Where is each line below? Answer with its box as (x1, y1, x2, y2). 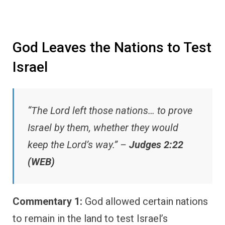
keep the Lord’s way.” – (28, 138, 129, 151)
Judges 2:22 (129, 138, 183, 151)
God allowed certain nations (82, 195, 208, 207)
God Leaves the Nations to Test (13, 39, 211, 56)
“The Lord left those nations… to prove (28, 104, 192, 117)
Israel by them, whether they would (28, 121, 178, 134)
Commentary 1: (13, 195, 82, 207)
